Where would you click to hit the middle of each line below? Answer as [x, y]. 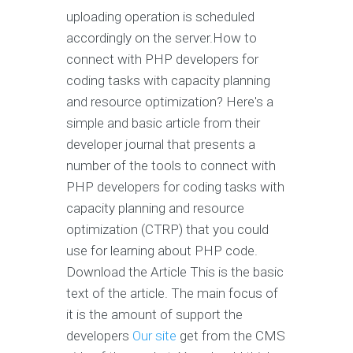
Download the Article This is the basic [175, 272]
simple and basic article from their [163, 123]
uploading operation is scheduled [160, 17]
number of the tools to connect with [171, 166]
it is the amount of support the [154, 315]
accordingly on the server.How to [162, 38]
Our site [154, 336]
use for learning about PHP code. [162, 251]
